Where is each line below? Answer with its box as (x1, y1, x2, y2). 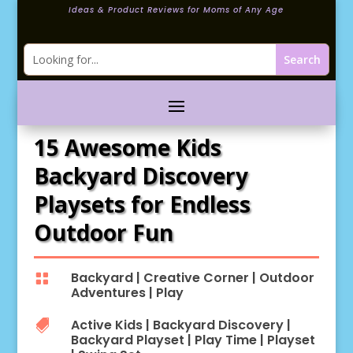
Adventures (70, 284, 146, 302)
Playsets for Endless (33, 189, 251, 219)
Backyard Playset (70, 331, 184, 349)
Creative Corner (143, 269, 249, 287)
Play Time (194, 331, 257, 349)
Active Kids (70, 316, 143, 334)
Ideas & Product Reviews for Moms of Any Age (69, 4, 284, 16)
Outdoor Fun (33, 217, 173, 247)
